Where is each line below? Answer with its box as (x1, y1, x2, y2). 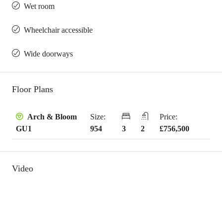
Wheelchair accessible (24, 26, 93, 34)
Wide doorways (24, 50, 73, 58)
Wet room (24, 2, 55, 10)
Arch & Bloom (25, 112, 77, 121)
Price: (160, 112, 177, 121)
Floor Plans (12, 84, 53, 94)
